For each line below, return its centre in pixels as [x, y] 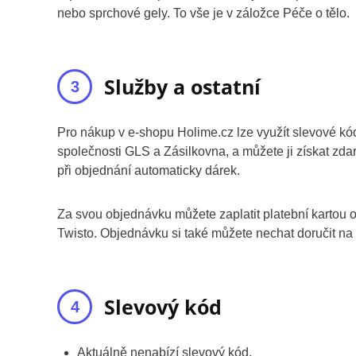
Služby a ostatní [182, 86]
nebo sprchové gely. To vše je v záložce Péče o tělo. [203, 13]
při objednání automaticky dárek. [149, 170]
